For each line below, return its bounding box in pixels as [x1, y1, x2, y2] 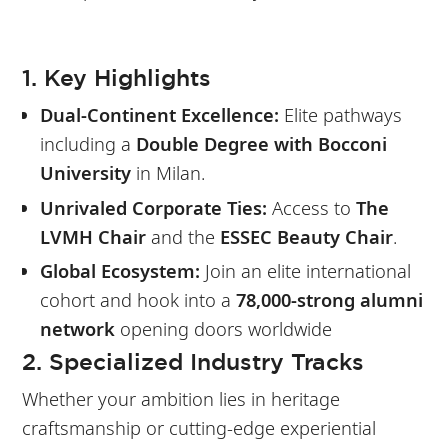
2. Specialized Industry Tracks [22, 347, 365, 378]
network [39, 316, 115, 342]
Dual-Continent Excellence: [39, 101, 279, 127]
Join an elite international [199, 258, 411, 284]
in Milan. [130, 159, 205, 185]
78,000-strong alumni [235, 287, 423, 313]
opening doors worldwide [114, 316, 332, 342]
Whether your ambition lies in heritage [22, 386, 341, 412]
